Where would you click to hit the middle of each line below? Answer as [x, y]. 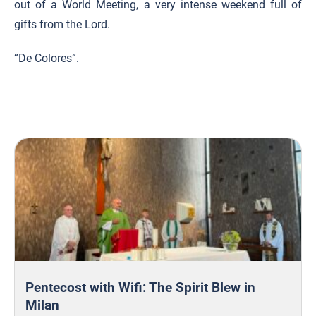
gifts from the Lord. [62, 24]
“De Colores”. [47, 58]
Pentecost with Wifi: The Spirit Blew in [140, 287]
